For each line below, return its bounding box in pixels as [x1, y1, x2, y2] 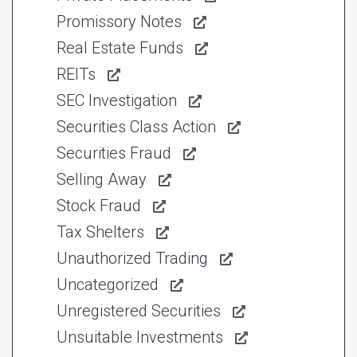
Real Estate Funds [57, 38, 183, 57]
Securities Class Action [57, 117, 216, 136]
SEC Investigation [57, 91, 177, 110]
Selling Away [57, 170, 147, 189]
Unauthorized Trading [57, 249, 208, 268]
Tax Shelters [57, 222, 144, 241]
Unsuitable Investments [57, 328, 223, 347]
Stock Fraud [57, 196, 141, 215]
